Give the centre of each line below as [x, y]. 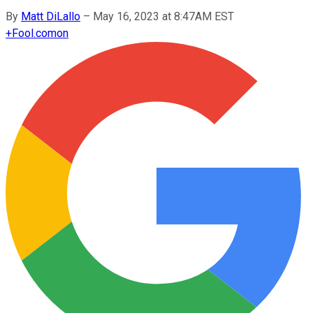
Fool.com [34, 33]
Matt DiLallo [51, 16]
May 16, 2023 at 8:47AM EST [163, 16]
